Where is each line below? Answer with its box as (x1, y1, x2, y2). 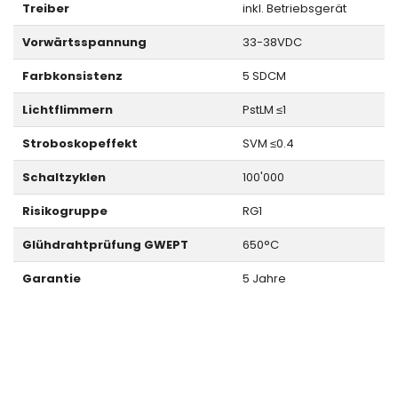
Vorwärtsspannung (21, 34, 147, 52)
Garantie (21, 270, 81, 288)
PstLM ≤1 (242, 101, 286, 119)
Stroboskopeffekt (21, 135, 138, 153)
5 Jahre (242, 270, 286, 288)
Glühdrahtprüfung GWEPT (21, 236, 188, 254)
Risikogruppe (21, 203, 107, 220)
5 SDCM (242, 68, 286, 85)
